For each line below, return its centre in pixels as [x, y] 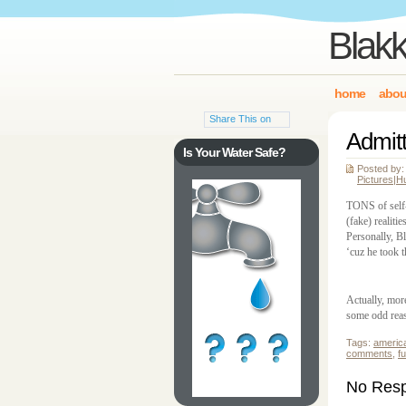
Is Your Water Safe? [234, 152]
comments [369, 353]
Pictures [375, 179]
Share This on [240, 119]
